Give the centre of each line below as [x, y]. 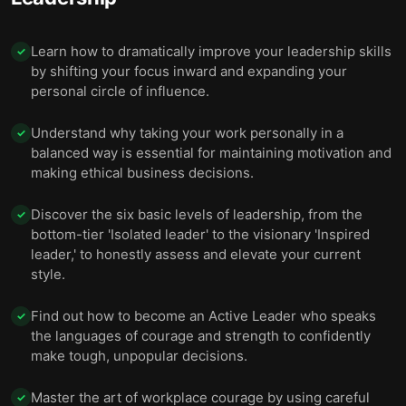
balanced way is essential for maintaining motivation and [211, 153]
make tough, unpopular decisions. [139, 356]
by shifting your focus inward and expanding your [189, 71]
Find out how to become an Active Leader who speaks [203, 316]
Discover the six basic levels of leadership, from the [197, 214]
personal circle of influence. [120, 91]
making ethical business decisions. [142, 173]
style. [48, 274]
